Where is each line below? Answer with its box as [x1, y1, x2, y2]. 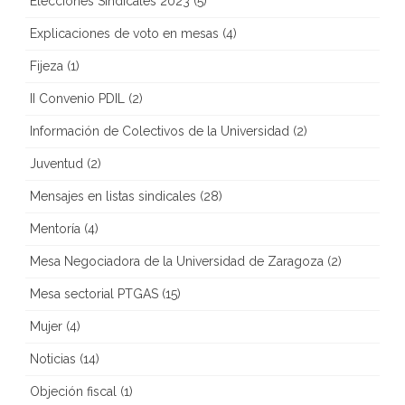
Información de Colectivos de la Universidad [30, 124, 289, 138]
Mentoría [30, 221, 80, 236]
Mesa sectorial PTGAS [30, 287, 158, 301]
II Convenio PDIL [30, 91, 125, 106]
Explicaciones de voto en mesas [30, 26, 219, 41]
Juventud [30, 156, 83, 171]
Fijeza [30, 59, 63, 73]
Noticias [30, 352, 76, 366]
